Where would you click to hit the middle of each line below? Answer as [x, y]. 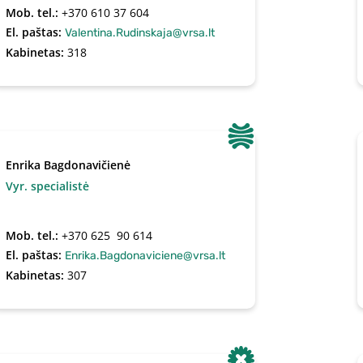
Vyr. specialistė [48, 186]
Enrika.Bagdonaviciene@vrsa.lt [145, 256]
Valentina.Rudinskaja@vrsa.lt [140, 33]
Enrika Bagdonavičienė [68, 165]
